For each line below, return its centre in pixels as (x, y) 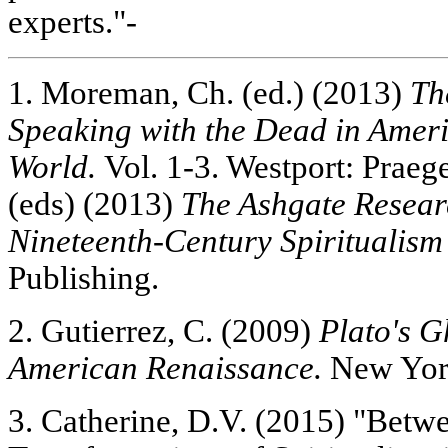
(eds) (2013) (94, 203)
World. (52, 166)
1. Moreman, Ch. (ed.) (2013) (209, 92)
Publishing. (83, 277)
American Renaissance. (165, 367)
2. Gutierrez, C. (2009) (163, 330)
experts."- (72, 21)
